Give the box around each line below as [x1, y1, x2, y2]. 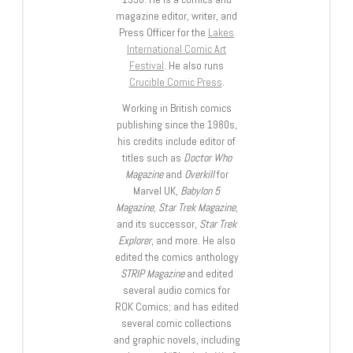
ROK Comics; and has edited [114, 299, 239, 314]
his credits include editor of [117, 133, 236, 148]
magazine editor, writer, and [116, 8, 237, 23]
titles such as [121, 150, 184, 165]
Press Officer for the [119, 24, 208, 39]
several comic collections [121, 315, 232, 330]
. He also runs [164, 58, 224, 72]
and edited [184, 266, 233, 281]
